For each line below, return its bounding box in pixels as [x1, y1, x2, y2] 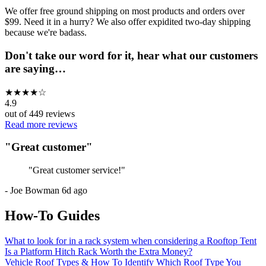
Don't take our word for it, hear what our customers [5, 49, 258, 62]
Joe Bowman [10, 185, 59, 195]
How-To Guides [5, 207, 100, 223]
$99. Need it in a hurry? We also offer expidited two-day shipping [5, 17, 251, 27]
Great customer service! [33, 165, 121, 175]
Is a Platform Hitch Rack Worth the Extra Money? [5, 246, 192, 256]
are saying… [5, 62, 66, 75]
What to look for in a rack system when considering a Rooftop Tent [5, 235, 256, 246]
